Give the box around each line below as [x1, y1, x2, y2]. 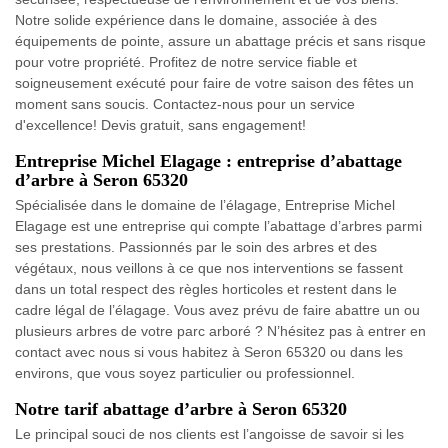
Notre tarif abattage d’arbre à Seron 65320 [15, 399, 347, 420]
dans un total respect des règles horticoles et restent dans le [15, 281, 397, 298]
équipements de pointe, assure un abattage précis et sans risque [15, 33, 426, 50]
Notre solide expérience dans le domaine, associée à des [15, 12, 377, 29]
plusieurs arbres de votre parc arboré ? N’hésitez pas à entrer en [15, 323, 426, 340]
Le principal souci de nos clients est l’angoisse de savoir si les [15, 426, 404, 443]
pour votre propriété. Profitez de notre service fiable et [15, 54, 357, 71]
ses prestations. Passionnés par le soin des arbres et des [15, 239, 377, 256]
